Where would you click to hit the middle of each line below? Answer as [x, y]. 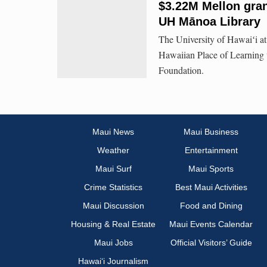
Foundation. [181, 70]
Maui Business [211, 132]
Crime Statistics [113, 187]
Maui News [113, 132]
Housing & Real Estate [113, 224]
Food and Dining [211, 206]
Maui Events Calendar [211, 224]
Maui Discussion [113, 206]
